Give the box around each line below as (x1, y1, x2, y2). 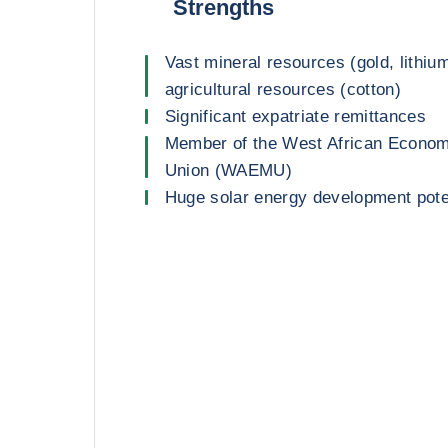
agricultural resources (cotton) (164, 80, 402, 99)
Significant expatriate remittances (164, 107, 427, 126)
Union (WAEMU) (164, 161, 292, 180)
